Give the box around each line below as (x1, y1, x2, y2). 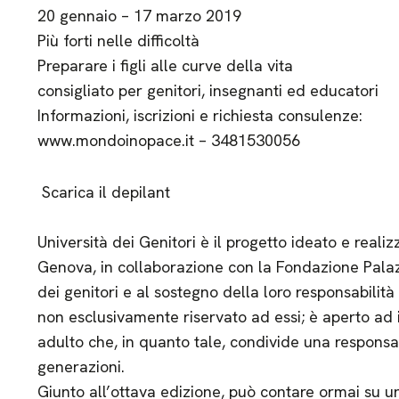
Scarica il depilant (37, 182, 170, 202)
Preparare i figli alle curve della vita (37, 55, 293, 76)
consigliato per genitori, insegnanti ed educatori (37, 80, 379, 101)
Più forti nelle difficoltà (37, 30, 199, 51)
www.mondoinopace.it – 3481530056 (37, 130, 300, 151)
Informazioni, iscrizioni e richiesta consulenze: (37, 105, 362, 126)
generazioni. (37, 356, 125, 377)
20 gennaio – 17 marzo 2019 (37, 5, 241, 26)
